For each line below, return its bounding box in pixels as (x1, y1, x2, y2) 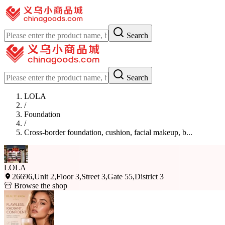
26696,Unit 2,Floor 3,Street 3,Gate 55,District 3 (12, 172, 164, 181)
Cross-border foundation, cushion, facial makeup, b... (24, 128, 192, 137)
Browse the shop (12, 181, 67, 190)
